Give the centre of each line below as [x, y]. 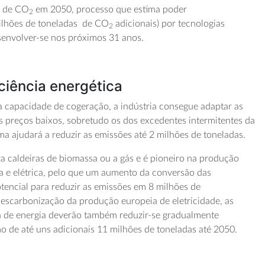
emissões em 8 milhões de [148, 187]
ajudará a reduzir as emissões [73, 135]
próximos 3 [90, 38]
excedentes [164, 121]
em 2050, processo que [84, 10]
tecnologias [202, 24]
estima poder [161, 10]
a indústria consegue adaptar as [179, 107]
